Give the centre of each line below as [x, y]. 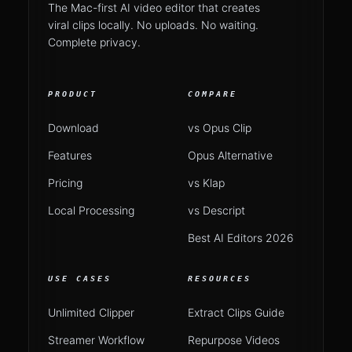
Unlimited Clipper [91, 312]
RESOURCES [220, 279]
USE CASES [80, 279]
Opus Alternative [230, 155]
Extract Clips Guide [236, 312]
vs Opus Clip [220, 128]
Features [70, 155]
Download [73, 128]
